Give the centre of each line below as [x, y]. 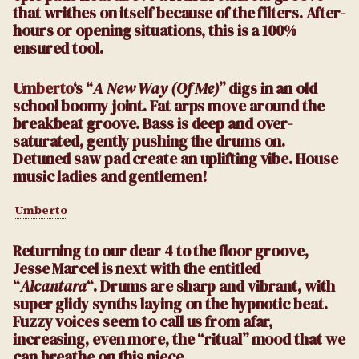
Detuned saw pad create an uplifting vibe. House [175, 158]
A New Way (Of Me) [156, 88]
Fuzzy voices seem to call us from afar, [143, 322]
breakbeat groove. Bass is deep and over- [153, 123]
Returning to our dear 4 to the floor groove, [161, 251]
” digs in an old [268, 88]
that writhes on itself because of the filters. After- [179, 12]
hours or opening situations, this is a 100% [155, 30]
